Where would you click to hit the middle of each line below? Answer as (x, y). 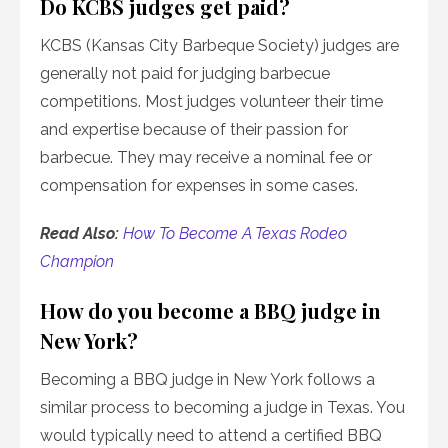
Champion (77, 262)
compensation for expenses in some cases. (199, 186)
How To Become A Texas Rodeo (235, 234)
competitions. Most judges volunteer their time (211, 102)
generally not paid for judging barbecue (185, 74)
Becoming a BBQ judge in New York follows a (207, 380)
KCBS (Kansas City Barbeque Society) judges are (219, 46)
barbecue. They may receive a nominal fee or (206, 158)
